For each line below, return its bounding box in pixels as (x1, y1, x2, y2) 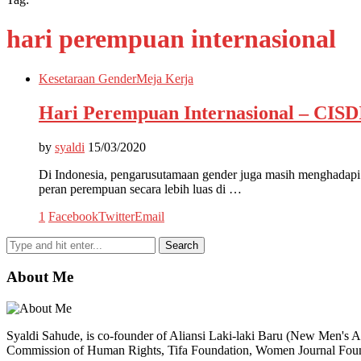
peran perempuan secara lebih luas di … (39, 181, 242, 196)
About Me (6, 268, 73, 286)
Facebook (48, 209, 98, 223)
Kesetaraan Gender (39, 71, 136, 85)
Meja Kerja (136, 71, 193, 85)
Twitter (98, 209, 135, 223)
